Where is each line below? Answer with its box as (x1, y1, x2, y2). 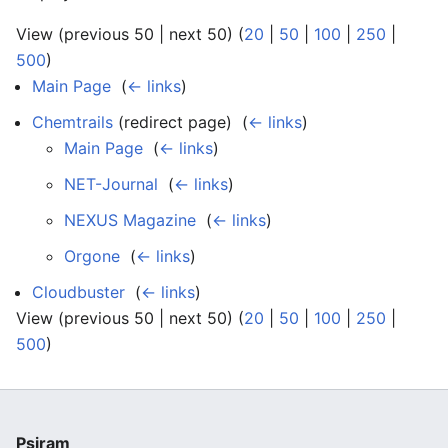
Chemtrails (32, 112, 113, 132)
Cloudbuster (32, 282, 125, 302)
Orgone (64, 246, 120, 266)
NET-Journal (64, 174, 158, 194)
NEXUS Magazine (64, 210, 196, 230)
